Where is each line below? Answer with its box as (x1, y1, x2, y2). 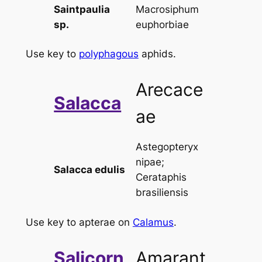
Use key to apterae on (25, 216, 133, 228)
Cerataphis (136, 171, 187, 184)
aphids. (138, 48, 176, 60)
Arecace (136, 79, 204, 101)
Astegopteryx (136, 141, 199, 153)
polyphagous (78, 48, 139, 60)
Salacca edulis (54, 164, 126, 176)
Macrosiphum (136, 3, 199, 15)
